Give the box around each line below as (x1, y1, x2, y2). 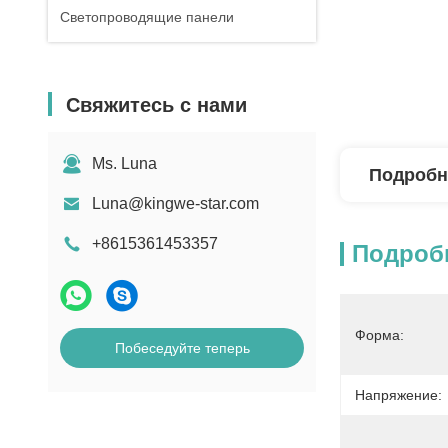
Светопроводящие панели (60, 9, 234, 25)
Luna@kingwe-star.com (92, 195, 259, 212)
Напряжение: (355, 387, 442, 403)
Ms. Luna (92, 155, 157, 172)
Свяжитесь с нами (66, 94, 247, 116)
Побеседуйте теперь (114, 340, 250, 356)
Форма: (355, 327, 404, 343)
